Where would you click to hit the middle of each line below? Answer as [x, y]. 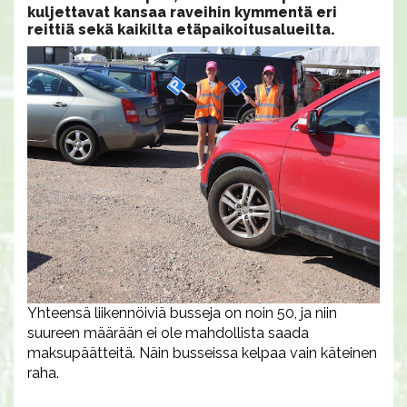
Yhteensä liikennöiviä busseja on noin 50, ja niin [182, 313]
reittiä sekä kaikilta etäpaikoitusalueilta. [181, 30]
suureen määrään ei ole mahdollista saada [168, 333]
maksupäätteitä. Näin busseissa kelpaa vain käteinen [202, 353]
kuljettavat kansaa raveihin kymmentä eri [182, 12]
